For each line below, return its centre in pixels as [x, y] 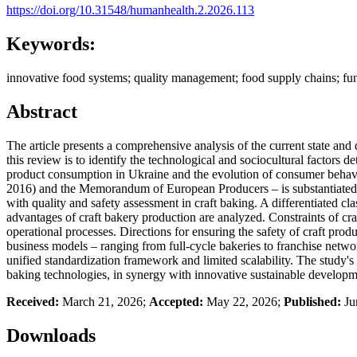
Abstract [42, 112]
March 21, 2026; [104, 301]
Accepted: [176, 301]
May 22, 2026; [243, 301]
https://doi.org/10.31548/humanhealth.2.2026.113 [130, 10]
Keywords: [51, 44]
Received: [33, 301]
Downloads [51, 335]
